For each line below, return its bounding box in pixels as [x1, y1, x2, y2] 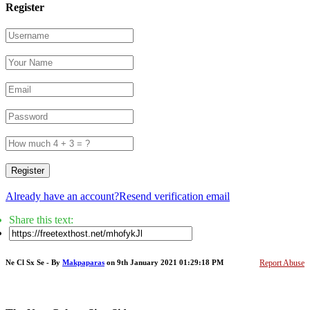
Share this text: [9, 214, 73, 226]
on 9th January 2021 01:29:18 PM [104, 258, 224, 267]
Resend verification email [119, 190, 230, 203]
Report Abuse [259, 258, 304, 268]
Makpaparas [62, 258, 104, 267]
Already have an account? [6, 190, 119, 203]
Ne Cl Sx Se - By [6, 258, 62, 267]
